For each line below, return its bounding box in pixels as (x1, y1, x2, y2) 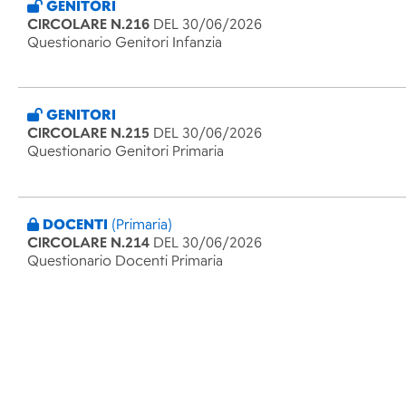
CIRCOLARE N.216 (27, 14, 150, 34)
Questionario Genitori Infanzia (27, 33, 222, 52)
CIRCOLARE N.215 (27, 124, 150, 142)
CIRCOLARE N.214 (27, 233, 150, 252)
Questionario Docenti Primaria (27, 251, 223, 270)
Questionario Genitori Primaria (27, 142, 224, 160)
